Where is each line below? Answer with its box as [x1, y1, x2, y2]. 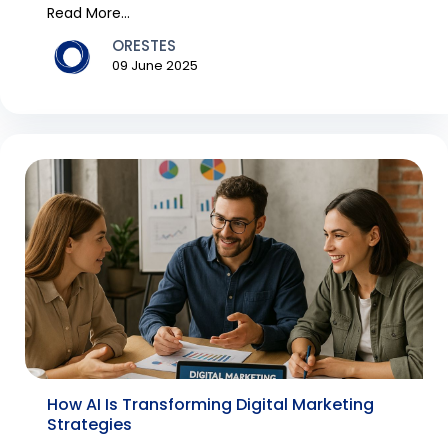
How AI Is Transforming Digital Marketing [47, 392, 374, 416]
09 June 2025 [112, 56, 198, 76]
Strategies [47, 412, 132, 436]
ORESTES [112, 35, 176, 57]
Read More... [47, 2, 130, 23]
